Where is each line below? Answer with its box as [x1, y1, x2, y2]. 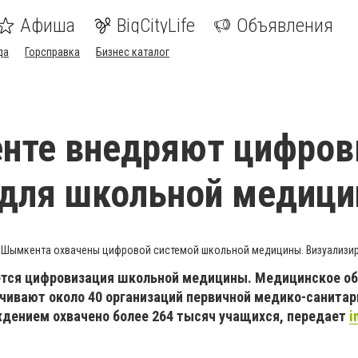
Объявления [237, 14, 333, 37]
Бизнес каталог [96, 46, 169, 58]
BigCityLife [117, 14, 195, 37]
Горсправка [25, 46, 80, 58]
